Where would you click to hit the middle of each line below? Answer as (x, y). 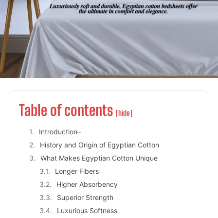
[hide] (124, 113)
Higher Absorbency (87, 184)
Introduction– (60, 131)
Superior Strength (85, 197)
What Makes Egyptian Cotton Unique (99, 158)
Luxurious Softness (87, 210)
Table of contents (67, 110)
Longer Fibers (77, 171)
